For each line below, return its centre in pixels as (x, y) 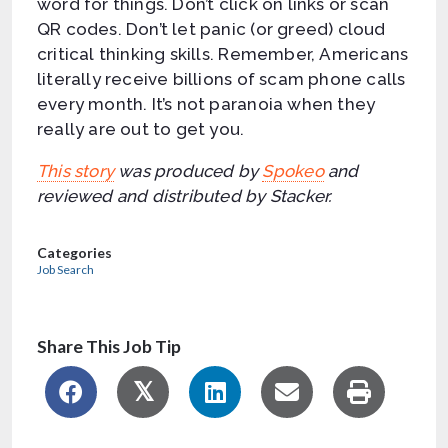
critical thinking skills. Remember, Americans (223, 53)
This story (76, 170)
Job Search (65, 269)
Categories (74, 252)
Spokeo (293, 170)
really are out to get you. (141, 128)
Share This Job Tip (109, 346)
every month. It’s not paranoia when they (206, 103)
